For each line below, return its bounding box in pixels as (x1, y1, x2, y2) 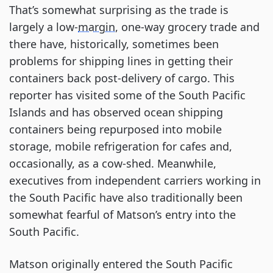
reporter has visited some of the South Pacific (9, 88, 246, 102)
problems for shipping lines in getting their (9, 54, 233, 68)
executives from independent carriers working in (9, 173, 261, 188)
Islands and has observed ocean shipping (9, 105, 223, 119)
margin (78, 19, 115, 34)
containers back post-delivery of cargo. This (9, 71, 235, 85)
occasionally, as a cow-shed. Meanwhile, (9, 156, 216, 171)
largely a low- (9, 19, 78, 34)
